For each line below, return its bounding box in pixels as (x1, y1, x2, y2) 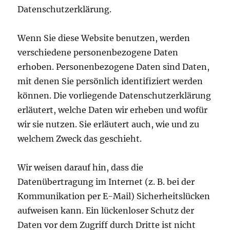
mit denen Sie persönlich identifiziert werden (17, 76, 203, 87)
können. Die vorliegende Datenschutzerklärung (17, 90, 212, 101)
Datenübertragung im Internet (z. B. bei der (17, 177, 195, 187)
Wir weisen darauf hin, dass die (17, 162, 144, 173)
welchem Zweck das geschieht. (17, 133, 142, 144)
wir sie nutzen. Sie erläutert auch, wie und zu (17, 119, 200, 130)
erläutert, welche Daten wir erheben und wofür (17, 105, 208, 116)
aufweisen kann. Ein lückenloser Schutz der (17, 205, 195, 216)
